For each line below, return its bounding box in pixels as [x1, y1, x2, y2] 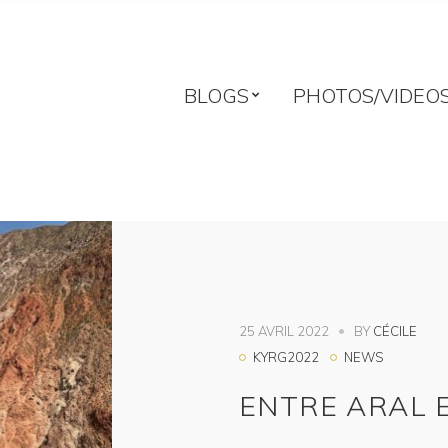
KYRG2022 [253, 349, 319, 365]
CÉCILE [373, 323, 417, 339]
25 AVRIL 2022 [239, 323, 329, 339]
